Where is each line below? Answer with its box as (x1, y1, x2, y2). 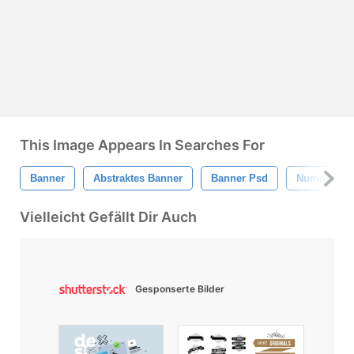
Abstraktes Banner (93, 172, 183, 185)
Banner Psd (211, 172, 268, 185)
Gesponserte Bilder (135, 283, 224, 296)
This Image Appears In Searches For (20, 137, 265, 154)
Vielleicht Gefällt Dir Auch (20, 209, 197, 226)
